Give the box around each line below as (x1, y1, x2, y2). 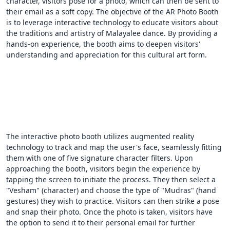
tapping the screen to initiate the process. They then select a (6, 175, 216, 185)
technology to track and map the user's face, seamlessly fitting (6, 142, 222, 152)
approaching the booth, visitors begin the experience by (6, 164, 200, 174)
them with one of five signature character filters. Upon (6, 153, 193, 163)
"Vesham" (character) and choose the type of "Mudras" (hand (6, 185, 216, 196)
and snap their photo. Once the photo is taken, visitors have (6, 207, 213, 217)
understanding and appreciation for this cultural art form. (6, 50, 207, 60)
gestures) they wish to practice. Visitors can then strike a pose (6, 196, 219, 206)
